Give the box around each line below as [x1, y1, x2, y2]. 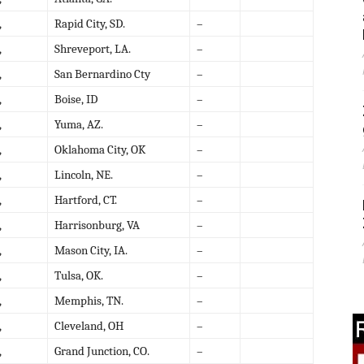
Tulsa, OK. [54, 267, 103, 283]
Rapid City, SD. [54, 15, 125, 31]
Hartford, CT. [54, 192, 117, 207]
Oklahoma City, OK [54, 141, 145, 157]
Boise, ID [54, 91, 97, 106]
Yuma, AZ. [54, 116, 103, 132]
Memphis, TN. [54, 292, 123, 308]
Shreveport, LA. [54, 41, 131, 56]
